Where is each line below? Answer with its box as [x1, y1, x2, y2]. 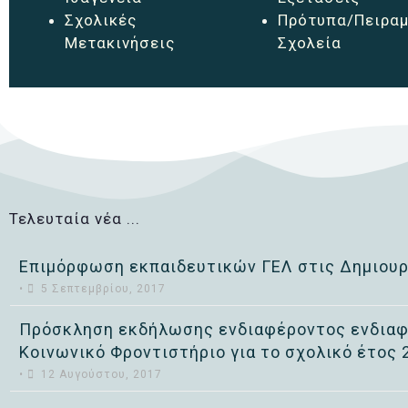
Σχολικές [65, 11, 137, 30]
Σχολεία [277, 34, 342, 53]
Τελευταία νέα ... [9, 209, 140, 228]
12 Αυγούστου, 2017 [41, 368, 162, 381]
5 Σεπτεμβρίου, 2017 [41, 282, 166, 295]
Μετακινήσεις [65, 34, 175, 53]
